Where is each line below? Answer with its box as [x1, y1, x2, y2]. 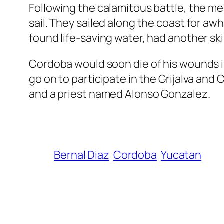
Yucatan [160, 147, 202, 163]
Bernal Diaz [54, 147, 109, 163]
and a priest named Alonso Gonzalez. [29, 86, 210, 102]
